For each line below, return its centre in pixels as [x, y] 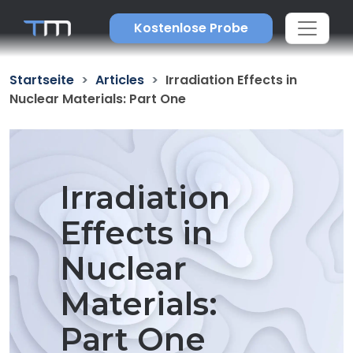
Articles [120, 80]
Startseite [42, 80]
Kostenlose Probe [191, 28]
